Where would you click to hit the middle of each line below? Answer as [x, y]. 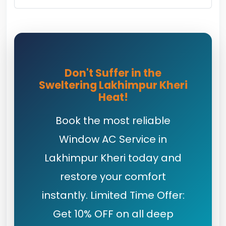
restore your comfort [113, 177]
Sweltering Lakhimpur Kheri [113, 85]
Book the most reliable [113, 121]
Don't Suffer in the [113, 73]
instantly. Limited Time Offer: [113, 195]
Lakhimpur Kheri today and [113, 158]
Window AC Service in [113, 139]
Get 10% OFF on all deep [113, 214]
